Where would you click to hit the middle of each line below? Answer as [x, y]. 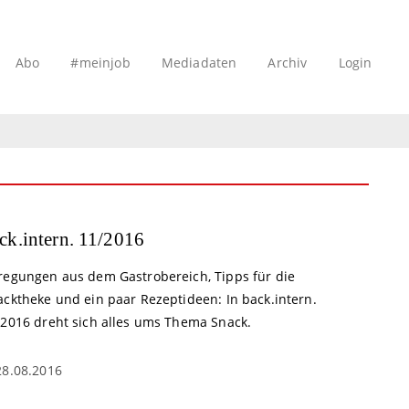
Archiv [288, 63]
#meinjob [100, 63]
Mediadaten [199, 63]
